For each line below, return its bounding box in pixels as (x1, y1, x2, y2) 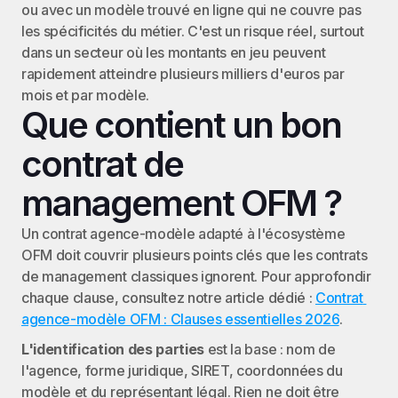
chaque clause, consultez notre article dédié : (21, 289, 315, 306)
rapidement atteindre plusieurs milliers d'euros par (21, 65, 345, 83)
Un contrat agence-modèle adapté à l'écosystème (21, 225, 346, 243)
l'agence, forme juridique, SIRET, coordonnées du (21, 362, 343, 379)
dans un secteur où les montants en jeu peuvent (21, 44, 326, 61)
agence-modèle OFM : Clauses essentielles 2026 (21, 310, 339, 328)
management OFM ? (21, 181, 341, 225)
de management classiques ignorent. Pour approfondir (21, 267, 371, 285)
